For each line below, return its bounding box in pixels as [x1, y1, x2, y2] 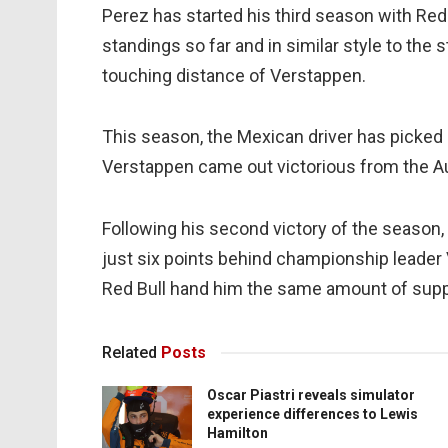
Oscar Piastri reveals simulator [207, 387, 415, 404]
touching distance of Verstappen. [102, 64, 366, 86]
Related [102, 343, 157, 363]
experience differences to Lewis [207, 406, 418, 423]
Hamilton [207, 425, 268, 442]
